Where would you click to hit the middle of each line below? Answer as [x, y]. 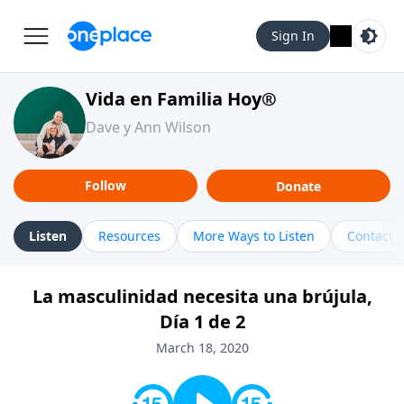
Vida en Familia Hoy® [181, 99]
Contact [370, 236]
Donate [298, 186]
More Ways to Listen [254, 236]
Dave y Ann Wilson [148, 127]
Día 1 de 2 [202, 321]
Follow [106, 185]
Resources [129, 236]
